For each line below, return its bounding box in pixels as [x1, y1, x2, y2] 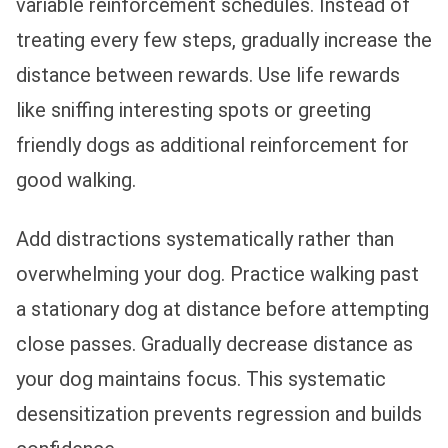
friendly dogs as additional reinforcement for [16, 132, 409, 157]
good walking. [16, 167, 136, 192]
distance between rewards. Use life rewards [16, 62, 400, 87]
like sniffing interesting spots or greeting [16, 97, 371, 122]
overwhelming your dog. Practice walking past [16, 261, 419, 286]
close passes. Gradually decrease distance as [16, 331, 413, 356]
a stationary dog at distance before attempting [16, 296, 429, 321]
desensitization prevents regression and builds [16, 401, 422, 426]
